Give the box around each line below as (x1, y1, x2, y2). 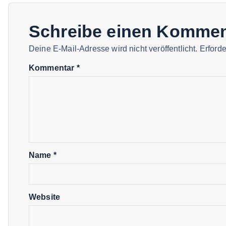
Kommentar (29, 64, 77, 73)
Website (29, 193, 61, 202)
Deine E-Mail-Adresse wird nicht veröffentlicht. (29, 44, 198, 53)
